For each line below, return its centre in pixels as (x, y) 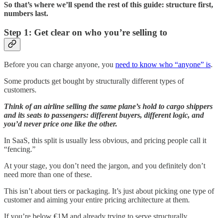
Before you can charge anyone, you (60, 64)
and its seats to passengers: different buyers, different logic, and (104, 115)
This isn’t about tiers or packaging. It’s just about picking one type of (109, 191)
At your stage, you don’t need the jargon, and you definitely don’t (105, 165)
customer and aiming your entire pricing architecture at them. (97, 200)
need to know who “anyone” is (163, 64)
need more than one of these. (48, 174)
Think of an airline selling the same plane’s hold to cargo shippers (108, 106)
